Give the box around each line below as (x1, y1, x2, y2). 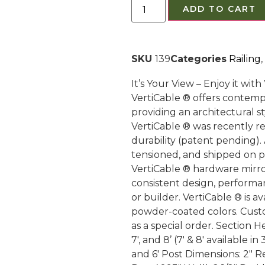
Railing (229, 53, 261, 65)
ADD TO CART (183, 4, 257, 15)
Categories (170, 53, 227, 65)
